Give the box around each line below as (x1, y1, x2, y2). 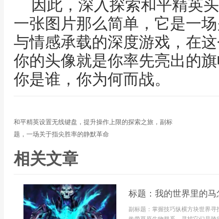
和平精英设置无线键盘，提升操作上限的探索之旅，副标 (14, 118, 173, 126)
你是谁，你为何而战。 (14, 70, 170, 88)
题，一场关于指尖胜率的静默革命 (14, 131, 109, 138)
